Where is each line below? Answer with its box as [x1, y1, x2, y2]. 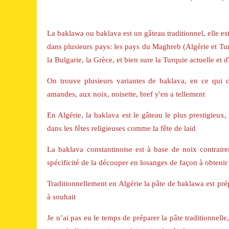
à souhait [47, 193, 76, 201]
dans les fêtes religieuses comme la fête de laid [47, 124, 196, 132]
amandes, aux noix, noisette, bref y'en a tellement [47, 90, 205, 98]
